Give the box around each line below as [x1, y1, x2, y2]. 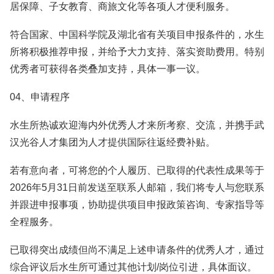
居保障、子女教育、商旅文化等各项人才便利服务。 [10, 1, 235, 12]
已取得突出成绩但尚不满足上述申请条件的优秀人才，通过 [10, 245, 264, 255]
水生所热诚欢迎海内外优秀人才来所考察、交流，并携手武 [10, 120, 264, 130]
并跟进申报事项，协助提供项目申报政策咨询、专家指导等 [10, 199, 264, 210]
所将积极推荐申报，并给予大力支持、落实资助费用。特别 [10, 46, 264, 57]
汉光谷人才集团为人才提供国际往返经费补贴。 [10, 137, 215, 147]
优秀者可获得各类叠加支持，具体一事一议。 [10, 64, 206, 74]
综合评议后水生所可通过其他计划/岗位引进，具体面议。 [10, 262, 257, 272]
